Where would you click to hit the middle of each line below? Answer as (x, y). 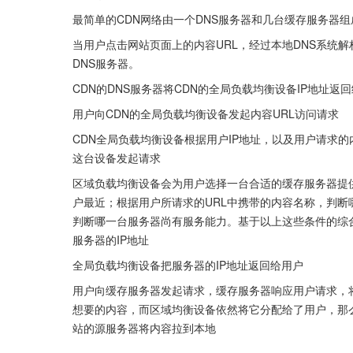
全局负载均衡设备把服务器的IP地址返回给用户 (188, 264)
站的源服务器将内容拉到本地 (144, 327)
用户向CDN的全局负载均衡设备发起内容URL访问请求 (206, 113)
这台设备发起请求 (117, 157)
